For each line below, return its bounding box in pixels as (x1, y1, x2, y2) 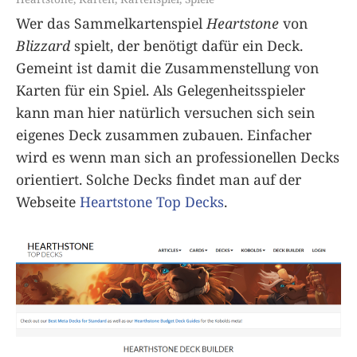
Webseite (16, 191, 80, 211)
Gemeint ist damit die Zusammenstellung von (16, 57, 319, 77)
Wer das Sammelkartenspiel (16, 13, 206, 33)
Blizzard (16, 35, 70, 55)
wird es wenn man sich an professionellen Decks (16, 147, 339, 167)
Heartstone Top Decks (80, 191, 224, 211)
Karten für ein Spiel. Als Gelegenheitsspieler (16, 80, 305, 100)
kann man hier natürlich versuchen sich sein (16, 102, 315, 122)
